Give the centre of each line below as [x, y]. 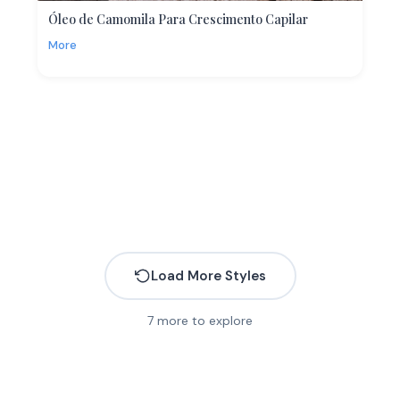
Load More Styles [208, 275]
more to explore [203, 320]
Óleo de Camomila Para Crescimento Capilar [178, 19]
